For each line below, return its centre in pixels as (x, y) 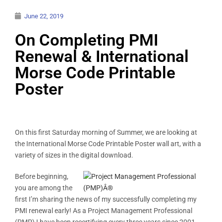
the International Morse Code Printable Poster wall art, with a (108, 143)
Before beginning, (42, 176)
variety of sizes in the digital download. (74, 155)
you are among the (44, 188)
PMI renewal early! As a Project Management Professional (104, 210)
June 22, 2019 (44, 16)
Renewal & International (102, 56)
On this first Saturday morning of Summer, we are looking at (106, 132)
